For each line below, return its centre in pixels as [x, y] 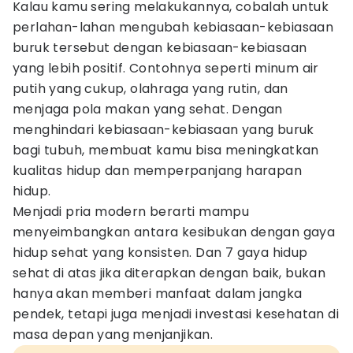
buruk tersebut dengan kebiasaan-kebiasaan [160, 48]
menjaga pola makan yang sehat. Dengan [148, 109]
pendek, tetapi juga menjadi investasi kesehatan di [176, 314]
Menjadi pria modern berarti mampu [131, 212]
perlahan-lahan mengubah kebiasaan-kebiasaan [173, 27]
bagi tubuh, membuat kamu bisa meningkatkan [166, 150]
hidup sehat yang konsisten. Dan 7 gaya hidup [160, 253]
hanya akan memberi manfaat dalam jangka [158, 294]
